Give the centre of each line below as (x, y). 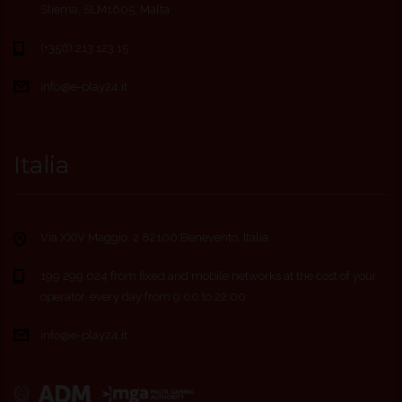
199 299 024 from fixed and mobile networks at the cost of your (209, 275)
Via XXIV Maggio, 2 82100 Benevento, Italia (154, 237)
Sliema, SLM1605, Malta (105, 9)
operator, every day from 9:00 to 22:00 (143, 296)
